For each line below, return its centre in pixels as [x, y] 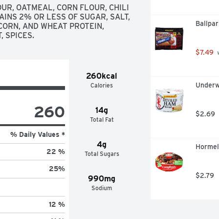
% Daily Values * [37, 134]
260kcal [102, 76]
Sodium [102, 188]
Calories [102, 85]
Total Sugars [102, 153]
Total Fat [102, 119]
